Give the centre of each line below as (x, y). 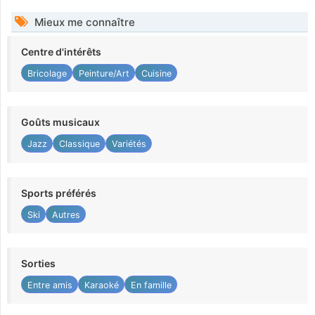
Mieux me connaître (83, 22)
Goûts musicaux (60, 122)
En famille (151, 285)
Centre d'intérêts (61, 52)
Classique (79, 144)
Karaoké (101, 285)
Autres (66, 214)
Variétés (129, 144)
